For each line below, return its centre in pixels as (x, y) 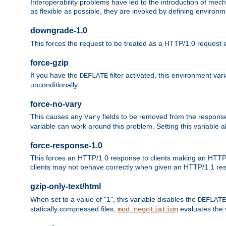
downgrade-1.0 (59, 31)
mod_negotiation (148, 209)
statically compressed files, (74, 209)
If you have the (55, 75)
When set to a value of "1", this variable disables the (114, 199)
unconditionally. (55, 85)
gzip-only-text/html (66, 187)
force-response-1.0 (66, 146)
